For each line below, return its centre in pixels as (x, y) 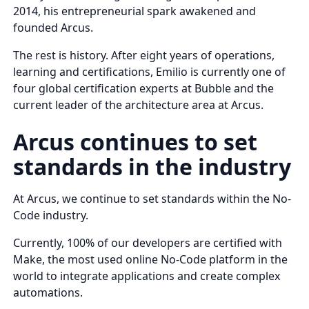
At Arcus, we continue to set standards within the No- (152, 198)
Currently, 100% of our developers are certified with (148, 242)
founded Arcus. (53, 27)
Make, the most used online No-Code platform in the (151, 259)
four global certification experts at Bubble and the (144, 88)
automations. (48, 292)
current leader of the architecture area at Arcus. (139, 104)
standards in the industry (152, 166)
